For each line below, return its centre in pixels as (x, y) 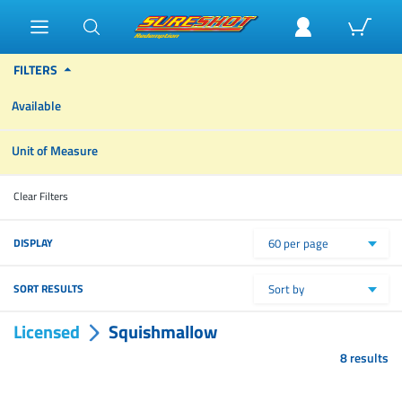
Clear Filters (41, 196)
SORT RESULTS (48, 288)
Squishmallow (163, 332)
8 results (364, 358)
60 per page (298, 243)
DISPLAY (33, 243)
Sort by (286, 289)
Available (36, 105)
